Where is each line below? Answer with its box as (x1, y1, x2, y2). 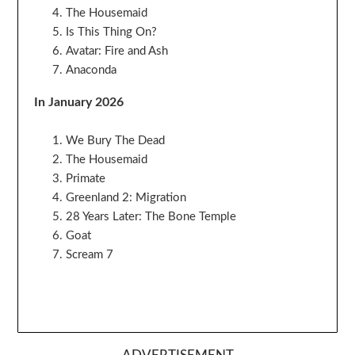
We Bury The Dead (66, 134, 166, 147)
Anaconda (66, 63, 117, 76)
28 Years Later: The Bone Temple (66, 210, 237, 223)
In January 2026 (34, 95, 124, 109)
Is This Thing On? (66, 25, 158, 38)
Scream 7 (66, 248, 114, 261)
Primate (66, 172, 106, 185)
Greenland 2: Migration (66, 191, 187, 204)
